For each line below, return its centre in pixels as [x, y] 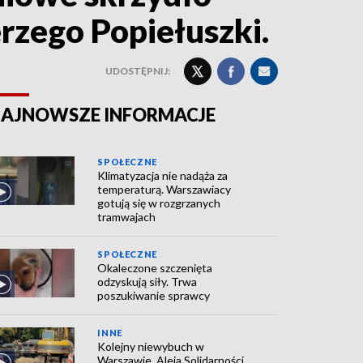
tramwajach [127, 217]
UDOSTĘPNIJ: [138, 71]
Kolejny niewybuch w [151, 346]
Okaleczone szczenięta [155, 268]
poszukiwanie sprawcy [154, 295]
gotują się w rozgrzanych [159, 203]
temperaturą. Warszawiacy [164, 189]
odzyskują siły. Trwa [147, 282]
